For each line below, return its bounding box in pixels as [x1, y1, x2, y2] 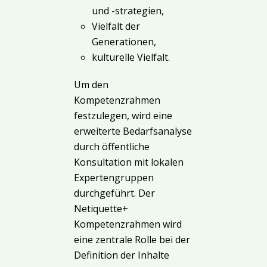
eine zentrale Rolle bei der [74, 233, 190, 247]
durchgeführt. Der [74, 187, 155, 200]
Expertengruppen [74, 171, 154, 185]
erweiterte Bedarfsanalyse [74, 125, 192, 138]
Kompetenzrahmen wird [74, 218, 182, 231]
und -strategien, [92, 4, 164, 18]
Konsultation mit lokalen [74, 156, 184, 169]
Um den [74, 78, 108, 92]
